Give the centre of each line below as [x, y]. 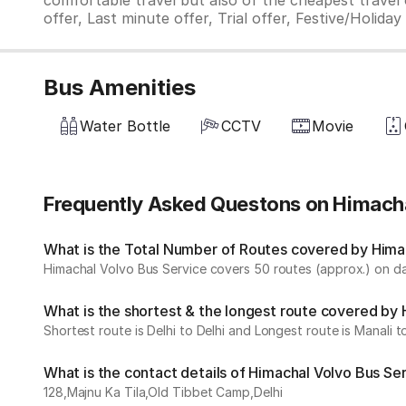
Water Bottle [125, 126]
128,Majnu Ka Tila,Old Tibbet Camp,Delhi [163, 392]
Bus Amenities [120, 87]
